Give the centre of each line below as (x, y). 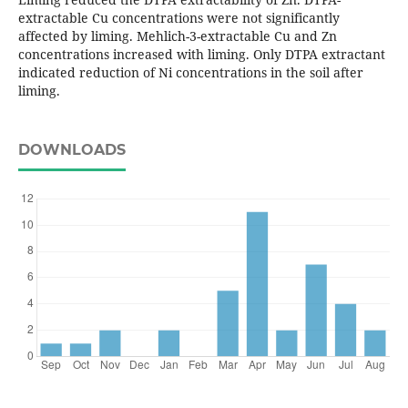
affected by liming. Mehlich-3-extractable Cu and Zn (177, 36)
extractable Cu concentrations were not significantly (178, 17)
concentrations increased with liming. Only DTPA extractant (201, 54)
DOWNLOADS (71, 149)
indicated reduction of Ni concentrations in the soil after (190, 72)
